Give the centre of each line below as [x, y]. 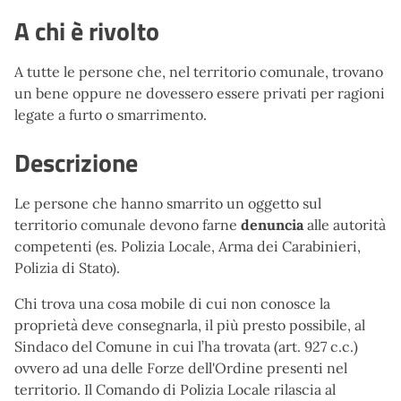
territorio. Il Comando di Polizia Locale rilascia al [175, 389]
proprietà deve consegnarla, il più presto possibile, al [190, 325]
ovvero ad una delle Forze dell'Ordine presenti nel [181, 368]
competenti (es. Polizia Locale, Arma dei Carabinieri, [188, 246]
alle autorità [346, 225]
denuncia [274, 225]
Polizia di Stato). [67, 268]
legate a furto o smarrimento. [111, 115]
